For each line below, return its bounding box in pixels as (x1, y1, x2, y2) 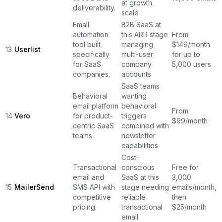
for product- (73, 111, 113, 120)
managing (121, 40, 153, 49)
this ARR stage (121, 30, 168, 39)
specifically (73, 50, 110, 58)
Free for (172, 163, 199, 171)
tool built (73, 40, 101, 49)
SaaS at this (121, 172, 159, 181)
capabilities (121, 141, 158, 150)
